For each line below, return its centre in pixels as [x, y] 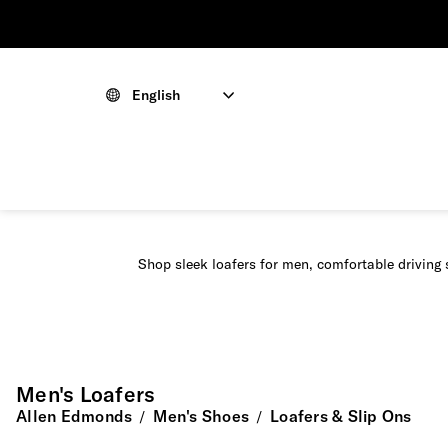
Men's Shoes [201, 416]
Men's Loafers [86, 394]
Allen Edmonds [74, 416]
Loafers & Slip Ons [341, 416]
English [156, 95]
